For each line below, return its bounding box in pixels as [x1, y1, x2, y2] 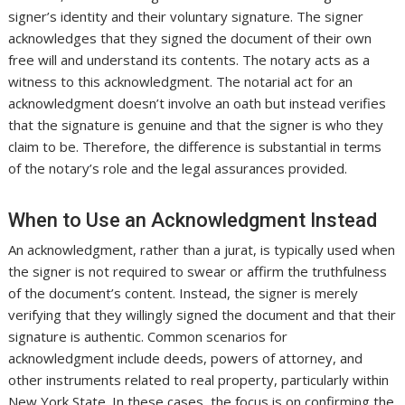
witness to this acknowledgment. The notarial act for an [8, 71, 353, 90]
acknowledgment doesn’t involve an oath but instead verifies [8, 93, 387, 112]
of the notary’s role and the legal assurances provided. [8, 158, 348, 177]
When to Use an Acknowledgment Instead [8, 208, 378, 231]
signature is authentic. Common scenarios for [8, 326, 288, 345]
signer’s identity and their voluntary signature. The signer [8, 6, 364, 25]
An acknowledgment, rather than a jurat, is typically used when [8, 240, 396, 259]
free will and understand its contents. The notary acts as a [8, 50, 371, 69]
